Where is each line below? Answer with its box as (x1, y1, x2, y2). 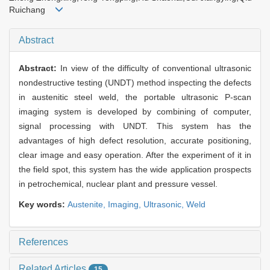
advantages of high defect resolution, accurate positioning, (19, 136, 251, 146)
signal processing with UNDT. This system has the (19, 121, 251, 131)
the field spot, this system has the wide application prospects (19, 165, 251, 175)
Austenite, (67, 199, 108, 210)
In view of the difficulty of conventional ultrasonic (60, 63, 251, 74)
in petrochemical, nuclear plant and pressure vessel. (19, 179, 218, 189)
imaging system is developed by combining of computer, (19, 107, 251, 117)
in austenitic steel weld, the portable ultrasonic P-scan (19, 92, 251, 102)
